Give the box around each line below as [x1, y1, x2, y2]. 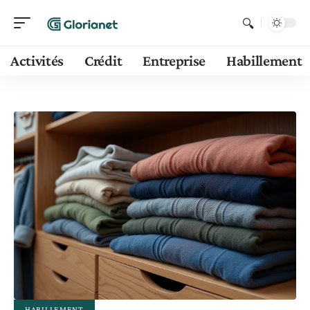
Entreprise [143, 52, 206, 69]
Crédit [84, 52, 122, 69]
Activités [10, 52, 64, 69]
